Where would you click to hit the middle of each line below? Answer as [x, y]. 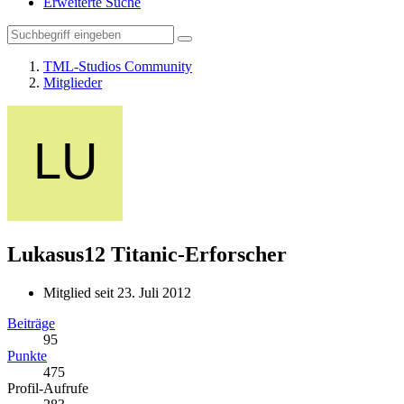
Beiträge [31, 323]
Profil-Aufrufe [48, 388]
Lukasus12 [56, 254]
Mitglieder [73, 83]
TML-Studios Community [118, 66]
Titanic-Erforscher [199, 254]
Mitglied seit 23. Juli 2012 [117, 292]
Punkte [27, 355]
